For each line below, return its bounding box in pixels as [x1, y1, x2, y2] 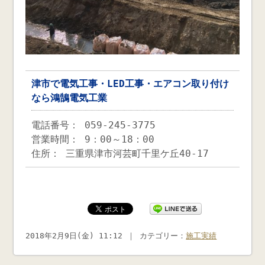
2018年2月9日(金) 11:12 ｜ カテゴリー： [25, 231, 186, 240]
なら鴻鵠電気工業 [31, 92, 108, 104]
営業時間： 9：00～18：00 [31, 133, 155, 145]
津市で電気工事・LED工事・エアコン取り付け [31, 77, 230, 89]
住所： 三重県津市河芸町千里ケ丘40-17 [31, 147, 209, 159]
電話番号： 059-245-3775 [31, 119, 156, 131]
